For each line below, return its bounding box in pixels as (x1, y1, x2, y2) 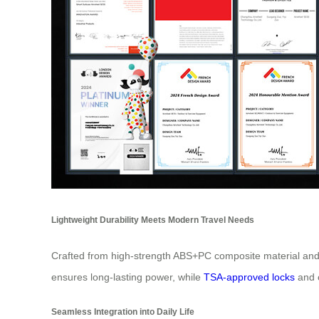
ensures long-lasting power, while (51, 271, 204, 283)
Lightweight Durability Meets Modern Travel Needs (51, 215, 254, 225)
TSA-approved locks (204, 271, 295, 283)
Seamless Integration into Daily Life (51, 306, 194, 316)
